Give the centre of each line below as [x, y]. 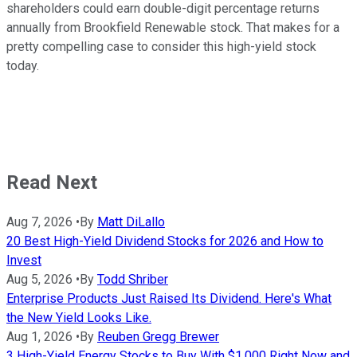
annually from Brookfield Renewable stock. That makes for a [173, 27]
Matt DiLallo [131, 222]
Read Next [52, 182]
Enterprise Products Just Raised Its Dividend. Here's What [169, 298]
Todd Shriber [133, 279]
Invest [24, 260]
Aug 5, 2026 [39, 279]
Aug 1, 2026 [39, 336]
